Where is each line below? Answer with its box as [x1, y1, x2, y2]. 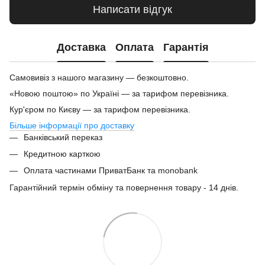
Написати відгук [93, 4, 172, 16]
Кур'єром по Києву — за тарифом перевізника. [9, 104, 190, 114]
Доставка [56, 41, 106, 54]
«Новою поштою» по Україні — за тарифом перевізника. [9, 88, 229, 98]
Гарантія [163, 41, 209, 54]
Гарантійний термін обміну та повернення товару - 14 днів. [9, 182, 238, 192]
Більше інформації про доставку [9, 120, 134, 130]
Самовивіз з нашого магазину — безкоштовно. [9, 72, 189, 82]
